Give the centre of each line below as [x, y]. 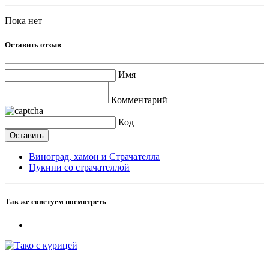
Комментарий [139, 100]
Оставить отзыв [33, 44]
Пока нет [23, 21]
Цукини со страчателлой [79, 167]
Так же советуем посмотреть [56, 201]
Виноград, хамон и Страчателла [94, 156]
